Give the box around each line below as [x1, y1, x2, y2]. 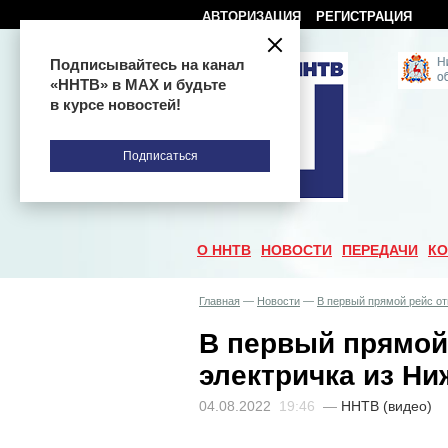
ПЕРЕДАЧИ [342, 242, 418, 258]
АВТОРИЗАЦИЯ [202, 9, 301, 24]
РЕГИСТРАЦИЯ [316, 9, 412, 24]
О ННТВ [197, 242, 251, 258]
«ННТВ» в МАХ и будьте [50, 76, 226, 93]
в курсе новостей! [50, 96, 181, 113]
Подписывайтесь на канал [50, 56, 245, 73]
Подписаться [122, 149, 198, 163]
